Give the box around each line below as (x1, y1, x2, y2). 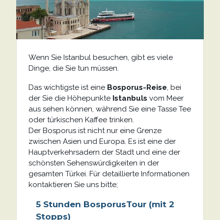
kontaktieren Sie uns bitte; (28, 180, 118, 190)
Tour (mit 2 (126, 199, 174, 210)
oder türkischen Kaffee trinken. (28, 115, 134, 125)
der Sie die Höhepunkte (28, 94, 112, 103)
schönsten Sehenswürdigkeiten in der (28, 159, 159, 168)
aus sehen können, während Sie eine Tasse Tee (28, 105, 191, 114)
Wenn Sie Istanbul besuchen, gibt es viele (28, 53, 173, 62)
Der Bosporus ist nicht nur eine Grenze (28, 126, 162, 136)
